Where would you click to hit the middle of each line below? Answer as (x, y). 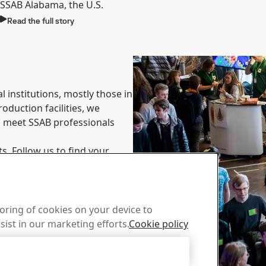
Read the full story (41, 20)
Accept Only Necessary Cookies (85, 252)
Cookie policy (159, 224)
